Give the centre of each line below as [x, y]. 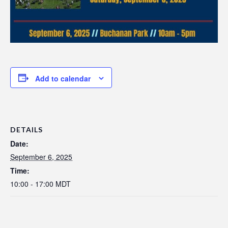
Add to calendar [63, 79]
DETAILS [26, 129]
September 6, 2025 [41, 156]
